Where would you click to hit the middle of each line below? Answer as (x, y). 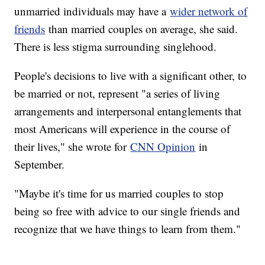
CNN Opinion (163, 147)
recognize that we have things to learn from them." (128, 229)
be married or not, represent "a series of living (117, 93)
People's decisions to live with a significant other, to (131, 76)
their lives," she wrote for (72, 147)
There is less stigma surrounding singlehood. (116, 47)
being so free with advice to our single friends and (127, 211)
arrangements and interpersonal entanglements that (128, 111)
